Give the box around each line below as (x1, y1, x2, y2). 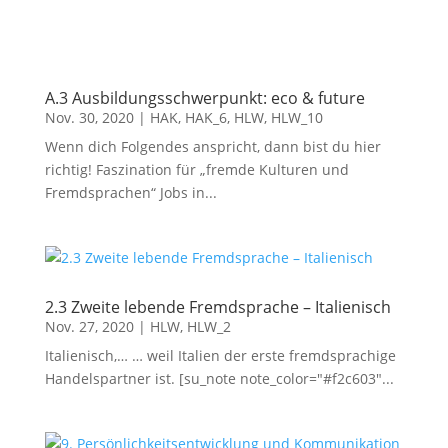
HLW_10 (270, 108, 323, 127)
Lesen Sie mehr (153, 21, 295, 48)
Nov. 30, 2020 (44, 108, 134, 127)
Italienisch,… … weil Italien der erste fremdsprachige (44, 346, 396, 365)
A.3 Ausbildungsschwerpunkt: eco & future (44, 87, 365, 109)
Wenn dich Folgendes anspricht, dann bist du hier (44, 137, 381, 156)
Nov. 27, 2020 (44, 317, 134, 336)
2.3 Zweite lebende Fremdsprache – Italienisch (44, 296, 391, 318)
